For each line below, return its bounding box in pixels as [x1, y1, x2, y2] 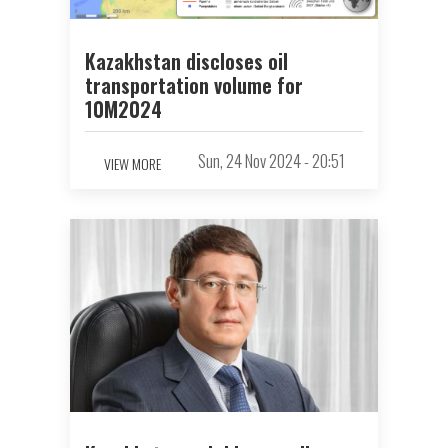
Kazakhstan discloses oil [85, 46, 288, 77]
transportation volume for [85, 70, 303, 101]
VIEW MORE [103, 152, 161, 174]
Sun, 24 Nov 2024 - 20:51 [197, 148, 345, 174]
